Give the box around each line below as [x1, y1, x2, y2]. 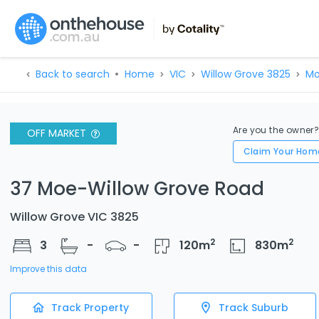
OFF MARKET [27, 126, 86, 140]
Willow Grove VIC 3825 [10, 208, 139, 225]
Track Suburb [219, 300, 288, 315]
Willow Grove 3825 [200, 67, 291, 81]
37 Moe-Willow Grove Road [10, 175, 264, 202]
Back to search [35, 67, 110, 81]
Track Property [51, 300, 129, 315]
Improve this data [10, 263, 87, 275]
